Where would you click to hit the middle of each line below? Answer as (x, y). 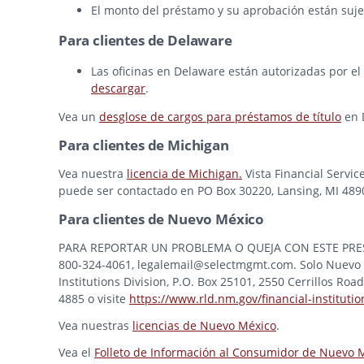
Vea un (79, 117)
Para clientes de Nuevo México (162, 219)
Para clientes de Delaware (145, 41)
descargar (118, 88)
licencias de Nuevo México (204, 326)
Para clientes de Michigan (144, 145)
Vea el (76, 353)
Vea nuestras (95, 326)
